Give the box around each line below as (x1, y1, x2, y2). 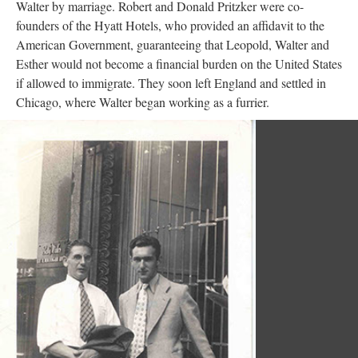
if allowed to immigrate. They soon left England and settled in (16, 74, 326, 92)
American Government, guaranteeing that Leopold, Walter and (16, 36, 329, 54)
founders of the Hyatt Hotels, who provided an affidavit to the (16, 17, 324, 34)
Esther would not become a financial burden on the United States (16, 55, 342, 73)
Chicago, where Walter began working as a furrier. (16, 93, 269, 111)
